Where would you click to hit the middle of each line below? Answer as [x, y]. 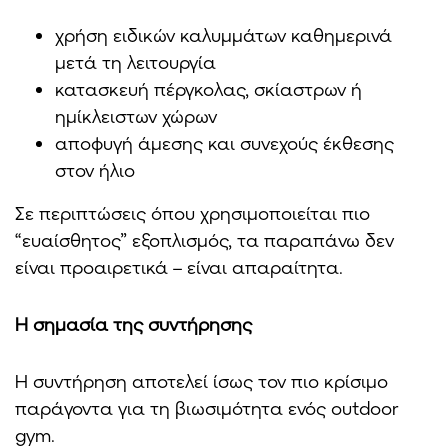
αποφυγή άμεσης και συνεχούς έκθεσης [224, 142]
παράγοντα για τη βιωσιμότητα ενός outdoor [207, 407]
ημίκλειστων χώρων [136, 115]
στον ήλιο [95, 169]
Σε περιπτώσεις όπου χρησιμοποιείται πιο [192, 212]
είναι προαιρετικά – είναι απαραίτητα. [179, 266]
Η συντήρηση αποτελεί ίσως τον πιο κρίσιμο [201, 380]
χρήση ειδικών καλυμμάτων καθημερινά [223, 34]
